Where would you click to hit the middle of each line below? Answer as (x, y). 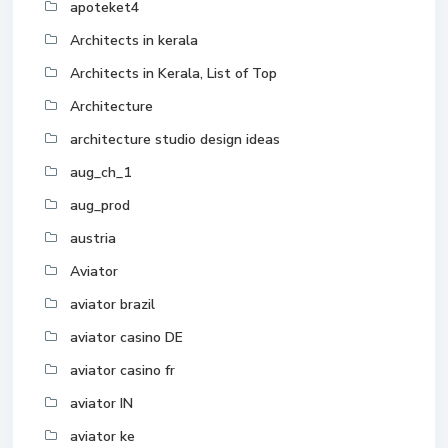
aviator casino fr (122, 371)
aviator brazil (112, 305)
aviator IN (101, 404)
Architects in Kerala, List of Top (173, 74)
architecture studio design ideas (175, 140)
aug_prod (100, 206)
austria (93, 239)
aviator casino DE (126, 338)
